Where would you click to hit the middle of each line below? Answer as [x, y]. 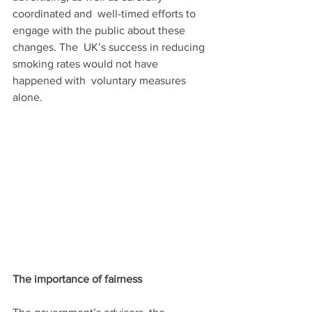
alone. [28, 97]
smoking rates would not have [87, 63]
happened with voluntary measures [101, 80]
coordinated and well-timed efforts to [106, 13]
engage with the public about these [100, 30]
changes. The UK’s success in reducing [110, 47]
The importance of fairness [77, 279]
